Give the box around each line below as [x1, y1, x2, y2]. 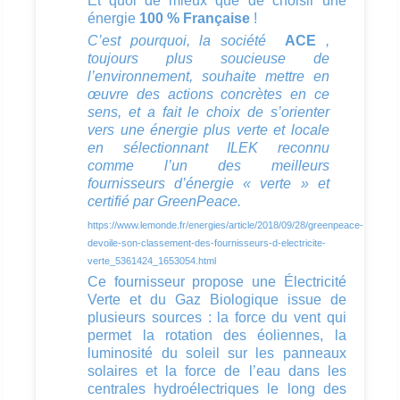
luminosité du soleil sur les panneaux [87, 345, 346, 361]
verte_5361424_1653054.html [87, 254, 217, 266]
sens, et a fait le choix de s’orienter [87, 104, 329, 120]
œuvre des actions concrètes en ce [87, 86, 329, 102]
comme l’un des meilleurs [87, 157, 329, 173]
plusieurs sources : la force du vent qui [87, 309, 346, 325]
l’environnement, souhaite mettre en [87, 68, 329, 84]
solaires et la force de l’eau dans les [87, 362, 346, 379]
